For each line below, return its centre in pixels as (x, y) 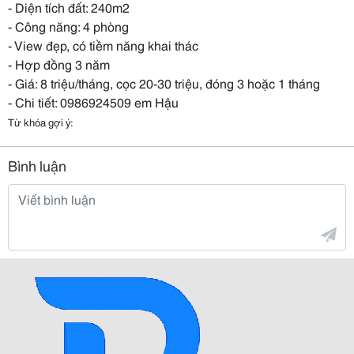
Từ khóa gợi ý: (41, 122)
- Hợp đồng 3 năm (59, 64)
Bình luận (37, 165)
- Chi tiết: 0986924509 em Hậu (93, 102)
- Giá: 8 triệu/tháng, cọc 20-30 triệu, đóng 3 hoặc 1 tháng (164, 83)
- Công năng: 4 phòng (68, 26)
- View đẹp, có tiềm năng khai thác (103, 45)
